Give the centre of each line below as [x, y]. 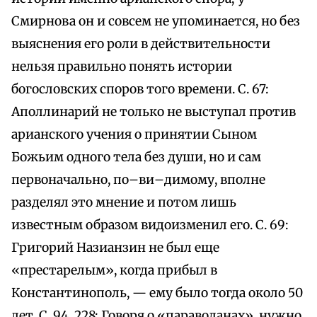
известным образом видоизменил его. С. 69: [150, 225]
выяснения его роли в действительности [141, 44]
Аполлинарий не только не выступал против [154, 112]
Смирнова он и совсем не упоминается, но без [156, 22]
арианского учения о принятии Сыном [134, 135]
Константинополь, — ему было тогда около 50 [157, 293]
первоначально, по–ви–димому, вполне [138, 180]
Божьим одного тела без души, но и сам [136, 157]
